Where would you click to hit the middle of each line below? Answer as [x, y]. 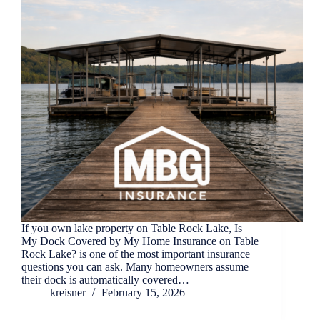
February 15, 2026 [143, 293]
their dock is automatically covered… [105, 280]
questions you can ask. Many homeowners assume [135, 267]
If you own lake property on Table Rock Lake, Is [132, 229]
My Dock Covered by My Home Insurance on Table [140, 241]
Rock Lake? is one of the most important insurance [136, 254]
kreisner [68, 293]
